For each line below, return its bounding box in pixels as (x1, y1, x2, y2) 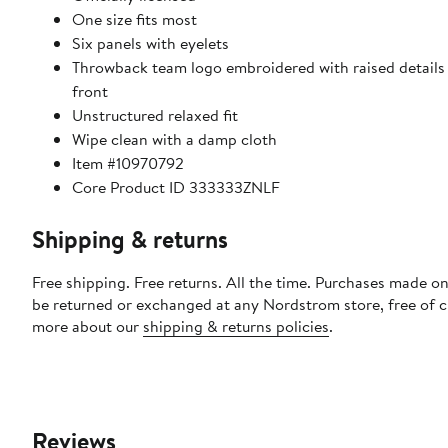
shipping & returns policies (143, 314, 329, 337)
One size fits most (72, 7, 197, 30)
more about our (32, 314, 143, 337)
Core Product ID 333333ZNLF (72, 175, 280, 198)
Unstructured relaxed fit (72, 103, 238, 126)
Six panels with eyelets (72, 31, 229, 54)
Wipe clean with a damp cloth (72, 127, 277, 150)
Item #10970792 (72, 151, 184, 174)
